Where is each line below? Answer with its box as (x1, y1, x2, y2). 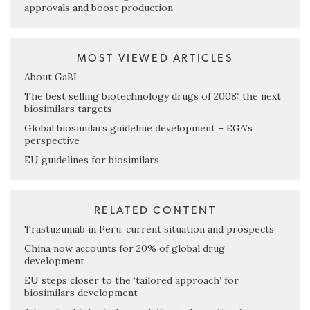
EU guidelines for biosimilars (24, 154, 159, 167)
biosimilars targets (24, 102, 112, 116)
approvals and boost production (24, 1, 173, 15)
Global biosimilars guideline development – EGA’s (24, 122, 253, 135)
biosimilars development (24, 286, 138, 300)
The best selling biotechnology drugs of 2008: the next (24, 90, 281, 103)
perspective (24, 134, 80, 147)
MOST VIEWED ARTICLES (76, 53, 234, 64)
